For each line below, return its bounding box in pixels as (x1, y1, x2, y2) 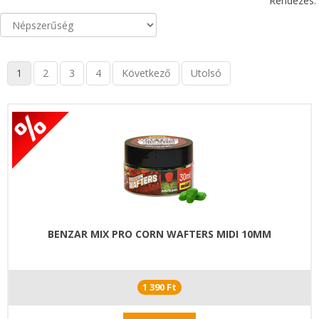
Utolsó (191, 66, 221, 80)
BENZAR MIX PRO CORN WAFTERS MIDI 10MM (48, 226, 271, 241)
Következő (122, 66, 170, 80)
